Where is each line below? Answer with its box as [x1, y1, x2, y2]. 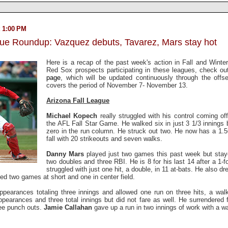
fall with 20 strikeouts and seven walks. [46, 134, 162, 142]
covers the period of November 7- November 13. [46, 81, 188, 89]
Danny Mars [46, 150, 84, 158]
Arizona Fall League [46, 96, 109, 104]
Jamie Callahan [44, 203, 92, 211]
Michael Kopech [46, 111, 98, 120]
